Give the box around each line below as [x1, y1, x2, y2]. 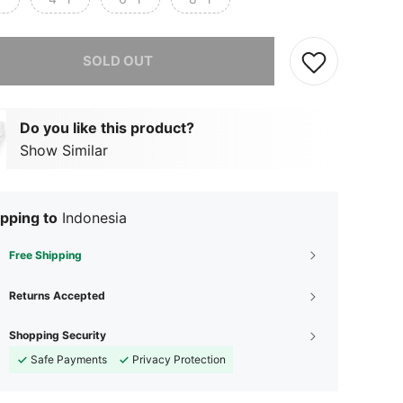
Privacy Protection [132, 353, 226, 366]
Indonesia [62, 209, 127, 227]
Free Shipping [9, 248, 82, 262]
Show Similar [20, 140, 108, 159]
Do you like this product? [20, 118, 194, 137]
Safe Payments [31, 353, 107, 366]
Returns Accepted [9, 289, 105, 302]
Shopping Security [9, 328, 106, 342]
